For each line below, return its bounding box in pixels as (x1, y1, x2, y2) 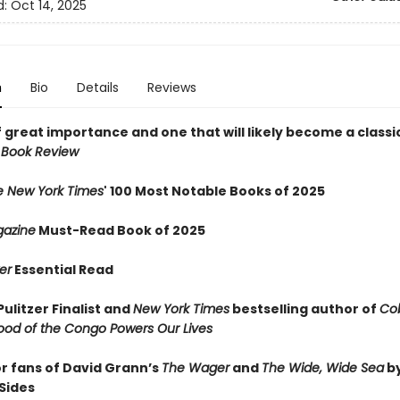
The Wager (161, 359, 229, 377)
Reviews (146, 79, 196, 96)
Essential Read (11, 261, 113, 279)
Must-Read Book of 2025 (35, 221, 205, 239)
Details (76, 79, 119, 96)
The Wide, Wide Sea (261, 359, 384, 377)
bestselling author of (229, 300, 379, 318)
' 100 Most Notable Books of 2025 (103, 182, 325, 200)
